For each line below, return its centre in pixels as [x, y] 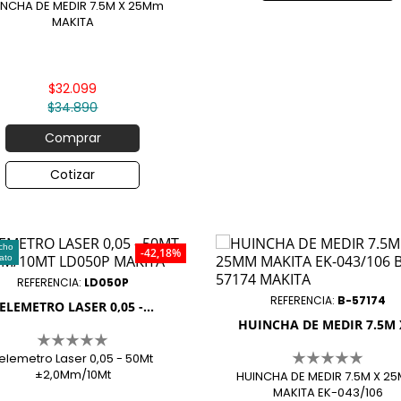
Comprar [73, 138]
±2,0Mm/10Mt [73, 375]
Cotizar [73, 175]
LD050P [106, 283]
